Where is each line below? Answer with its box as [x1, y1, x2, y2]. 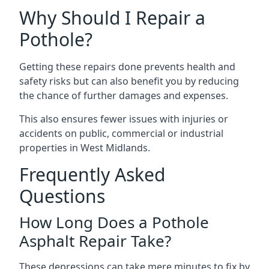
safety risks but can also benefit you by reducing [19, 74, 239, 88]
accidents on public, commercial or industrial [19, 127, 223, 140]
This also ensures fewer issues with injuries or [19, 112, 228, 125]
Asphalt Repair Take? [19, 230, 171, 252]
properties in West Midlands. [19, 141, 150, 154]
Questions [19, 184, 105, 208]
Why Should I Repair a [19, 5, 205, 30]
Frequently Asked [19, 162, 165, 187]
